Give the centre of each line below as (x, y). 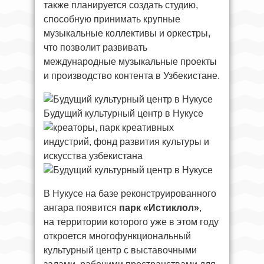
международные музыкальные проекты (130, 61)
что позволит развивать (95, 47)
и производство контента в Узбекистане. (132, 75)
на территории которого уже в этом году (131, 222)
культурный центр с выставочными (120, 250)
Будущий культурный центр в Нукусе (123, 113)
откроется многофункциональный (117, 236)
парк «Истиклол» (159, 207)
